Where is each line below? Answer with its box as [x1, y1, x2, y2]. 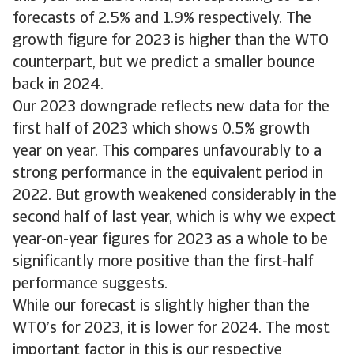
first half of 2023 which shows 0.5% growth [13, 122, 310, 137]
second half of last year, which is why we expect [13, 210, 336, 226]
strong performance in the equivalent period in [13, 166, 323, 182]
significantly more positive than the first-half [13, 254, 313, 270]
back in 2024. [13, 77, 104, 93]
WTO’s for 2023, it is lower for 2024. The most [13, 321, 330, 337]
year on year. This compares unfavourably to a [13, 144, 322, 160]
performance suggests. [13, 277, 168, 292]
